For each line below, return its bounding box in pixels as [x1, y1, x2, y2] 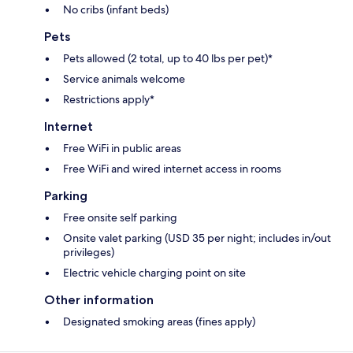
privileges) [63, 244, 114, 259]
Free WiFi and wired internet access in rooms [63, 161, 281, 176]
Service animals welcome [63, 71, 185, 86]
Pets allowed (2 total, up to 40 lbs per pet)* [63, 50, 273, 65]
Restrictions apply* [63, 91, 154, 106]
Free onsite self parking [63, 210, 177, 225]
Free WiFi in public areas [63, 140, 181, 155]
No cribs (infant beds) [63, 2, 169, 17]
